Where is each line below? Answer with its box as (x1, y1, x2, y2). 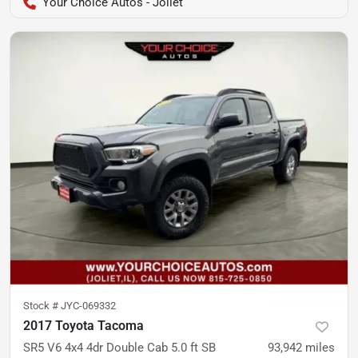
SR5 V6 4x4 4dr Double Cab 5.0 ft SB (23, 340, 216, 356)
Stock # (23, 300, 61, 312)
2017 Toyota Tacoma (23, 318, 144, 334)
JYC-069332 (61, 300, 116, 312)
